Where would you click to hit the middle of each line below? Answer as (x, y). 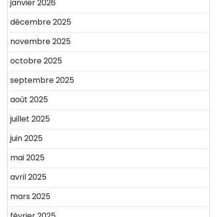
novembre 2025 (40, 42)
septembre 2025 (42, 80)
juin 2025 (26, 139)
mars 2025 (30, 197)
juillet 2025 (30, 119)
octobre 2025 (36, 61)
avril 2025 (28, 177)
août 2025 (29, 100)
